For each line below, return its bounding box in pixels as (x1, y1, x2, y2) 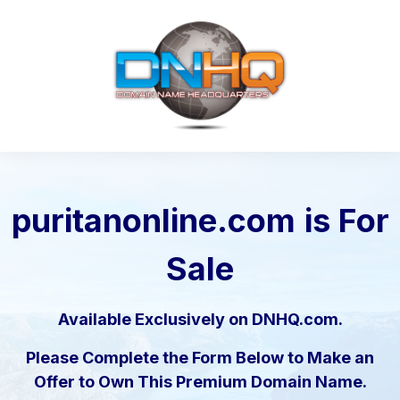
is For (304, 201, 389, 241)
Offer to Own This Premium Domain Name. (33, 372, 367, 392)
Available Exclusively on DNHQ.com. (57, 310, 343, 329)
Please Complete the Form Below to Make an (26, 348, 374, 368)
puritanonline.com (11, 201, 296, 241)
